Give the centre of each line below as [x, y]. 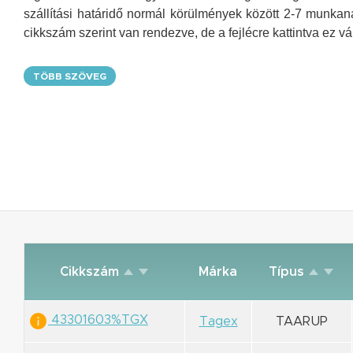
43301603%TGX [98, 320]
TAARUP [302, 321]
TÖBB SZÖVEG [70, 76]
